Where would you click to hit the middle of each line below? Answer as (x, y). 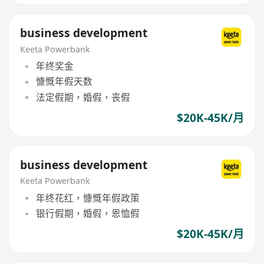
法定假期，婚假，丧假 (83, 97)
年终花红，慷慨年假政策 (88, 198)
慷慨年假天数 (64, 82)
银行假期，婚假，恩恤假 (88, 214)
